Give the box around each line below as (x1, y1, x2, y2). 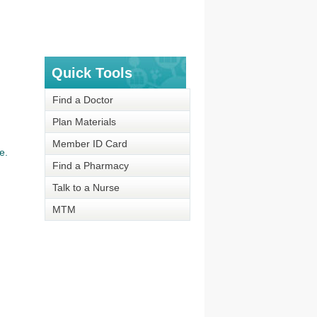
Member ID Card (52, 138, 127, 149)
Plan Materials (52, 116, 116, 127)
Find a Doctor (52, 94, 113, 105)
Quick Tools (51, 65, 132, 81)
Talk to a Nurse (52, 182, 120, 193)
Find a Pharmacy (52, 160, 129, 171)
